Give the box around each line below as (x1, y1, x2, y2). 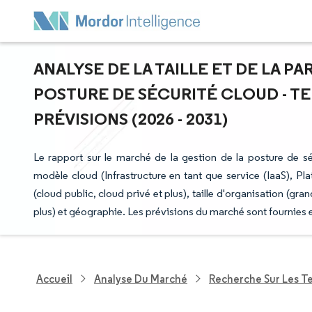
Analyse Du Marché (94, 272, 187, 286)
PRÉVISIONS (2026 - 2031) (33, 108, 228, 129)
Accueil (36, 272, 72, 286)
